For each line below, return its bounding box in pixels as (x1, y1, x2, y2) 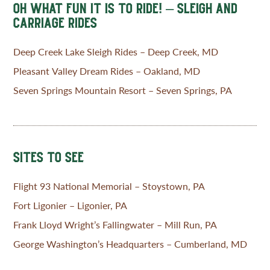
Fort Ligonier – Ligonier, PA (13, 199, 128, 212)
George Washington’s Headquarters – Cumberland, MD (13, 238, 248, 250)
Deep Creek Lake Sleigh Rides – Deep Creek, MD (13, 46, 219, 58)
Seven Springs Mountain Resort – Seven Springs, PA (13, 84, 233, 96)
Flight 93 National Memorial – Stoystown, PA (13, 180, 206, 192)
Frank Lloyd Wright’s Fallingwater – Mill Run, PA (13, 219, 218, 231)
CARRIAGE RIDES (13, 14, 98, 31)
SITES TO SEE (13, 148, 84, 165)
